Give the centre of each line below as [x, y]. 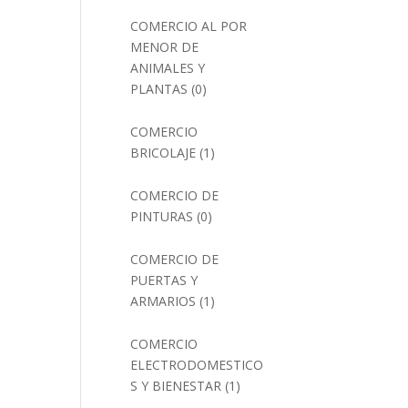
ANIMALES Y [168, 68]
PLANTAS [159, 89]
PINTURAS [162, 216]
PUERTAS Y [164, 280]
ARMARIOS [163, 301]
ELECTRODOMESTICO [197, 365]
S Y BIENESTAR [176, 386]
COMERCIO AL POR [189, 26]
